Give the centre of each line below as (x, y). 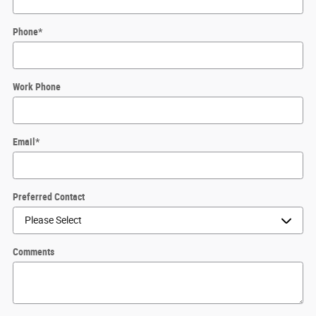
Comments (34, 251)
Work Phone (37, 86)
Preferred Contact (49, 196)
